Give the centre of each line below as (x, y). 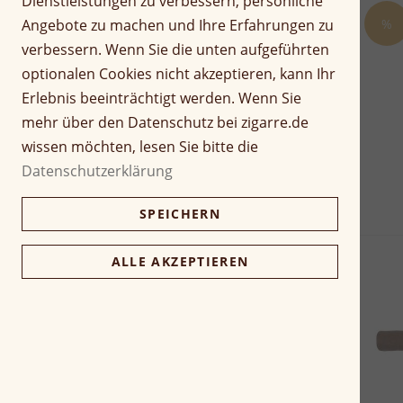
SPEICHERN (180, 214)
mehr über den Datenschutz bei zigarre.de (165, 122)
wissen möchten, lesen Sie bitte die (140, 147)
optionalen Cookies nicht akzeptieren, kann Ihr (179, 74)
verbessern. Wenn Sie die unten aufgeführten (175, 49)
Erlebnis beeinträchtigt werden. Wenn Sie (161, 98)
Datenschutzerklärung (97, 171)
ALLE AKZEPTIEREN (180, 261)
